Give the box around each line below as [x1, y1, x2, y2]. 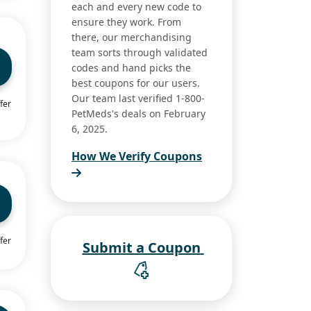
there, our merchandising [72, 31, 192, 44]
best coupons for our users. [72, 76, 200, 90]
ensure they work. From [72, 15, 181, 29]
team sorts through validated [72, 46, 208, 60]
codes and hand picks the [72, 61, 191, 75]
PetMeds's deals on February [72, 107, 205, 121]
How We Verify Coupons [72, 149, 202, 165]
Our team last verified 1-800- [72, 92, 205, 106]
